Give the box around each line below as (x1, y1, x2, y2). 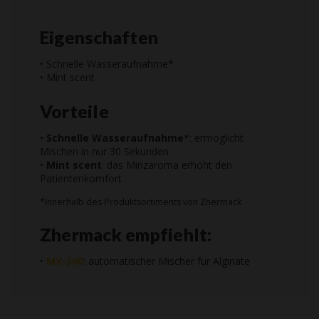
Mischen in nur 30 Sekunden (40, 145, 169, 159)
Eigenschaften (40, 26, 159, 48)
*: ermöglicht (184, 131, 244, 145)
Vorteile (40, 100, 109, 122)
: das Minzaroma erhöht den (102, 158, 232, 172)
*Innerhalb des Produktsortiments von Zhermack (40, 195, 241, 208)
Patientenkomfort (40, 172, 122, 186)
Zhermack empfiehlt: (40, 224, 212, 246)
